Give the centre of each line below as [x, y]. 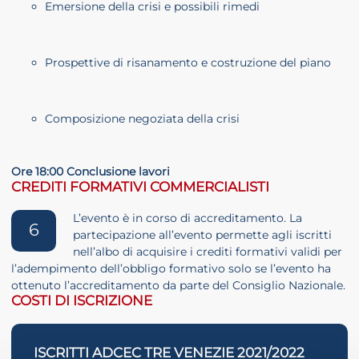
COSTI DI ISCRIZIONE [82, 301]
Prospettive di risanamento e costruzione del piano [188, 62]
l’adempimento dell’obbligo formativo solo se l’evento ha [171, 269]
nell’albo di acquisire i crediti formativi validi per [208, 252]
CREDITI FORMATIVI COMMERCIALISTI [140, 187]
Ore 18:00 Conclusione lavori [91, 172]
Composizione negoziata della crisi [142, 118]
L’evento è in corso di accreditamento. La [188, 218]
